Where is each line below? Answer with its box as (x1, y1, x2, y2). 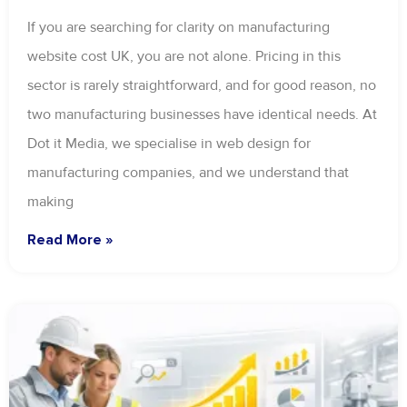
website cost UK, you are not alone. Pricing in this (27, 47, 341, 66)
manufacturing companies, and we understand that (27, 164, 349, 183)
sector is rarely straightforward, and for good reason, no (27, 76, 376, 95)
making (27, 193, 74, 212)
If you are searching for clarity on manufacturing (27, 18, 330, 37)
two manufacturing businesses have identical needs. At (27, 105, 377, 124)
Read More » (27, 231, 113, 250)
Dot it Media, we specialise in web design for (27, 134, 311, 154)
